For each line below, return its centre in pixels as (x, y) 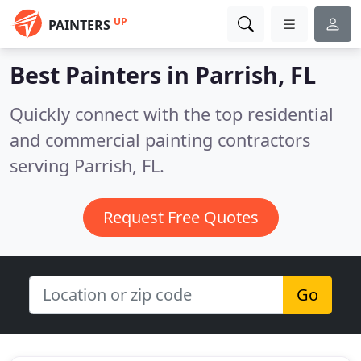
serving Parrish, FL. (87, 166)
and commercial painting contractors (160, 140)
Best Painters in (102, 75)
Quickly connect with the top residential (172, 114)
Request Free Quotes (180, 217)
